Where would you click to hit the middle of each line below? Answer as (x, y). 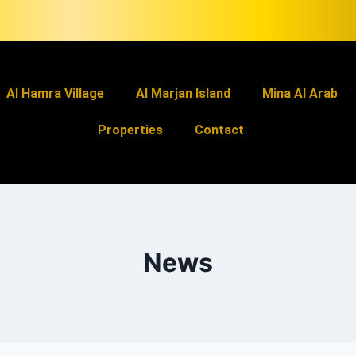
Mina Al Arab (300, 93)
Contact (219, 130)
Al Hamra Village (55, 93)
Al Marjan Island (183, 93)
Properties (130, 130)
